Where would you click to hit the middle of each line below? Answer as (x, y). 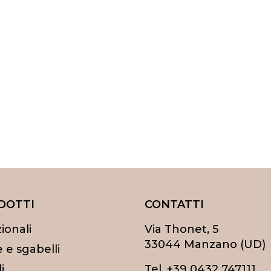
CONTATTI (174, 204)
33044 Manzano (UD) (205, 244)
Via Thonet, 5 (181, 229)
